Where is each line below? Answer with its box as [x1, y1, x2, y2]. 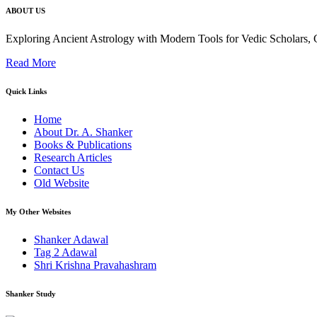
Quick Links [6, 87, 47, 96]
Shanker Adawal [34, 234, 108, 246]
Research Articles [34, 151, 112, 164]
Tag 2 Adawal [34, 246, 97, 259]
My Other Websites [6, 207, 71, 217]
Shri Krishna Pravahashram [34, 259, 156, 272]
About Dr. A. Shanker [34, 126, 132, 139]
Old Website [34, 177, 89, 190]
